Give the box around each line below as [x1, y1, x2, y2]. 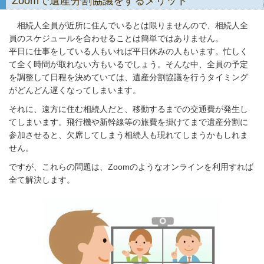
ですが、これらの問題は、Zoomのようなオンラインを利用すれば [9, 162, 253, 171]
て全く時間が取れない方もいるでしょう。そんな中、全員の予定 [9, 60, 248, 69]
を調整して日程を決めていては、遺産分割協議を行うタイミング [9, 72, 248, 82]
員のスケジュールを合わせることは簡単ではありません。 [9, 34, 223, 43]
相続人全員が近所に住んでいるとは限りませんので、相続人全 [9, 21, 248, 30]
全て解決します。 [9, 175, 75, 184]
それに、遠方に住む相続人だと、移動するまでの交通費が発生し [9, 104, 248, 114]
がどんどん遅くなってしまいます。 [9, 85, 141, 95]
